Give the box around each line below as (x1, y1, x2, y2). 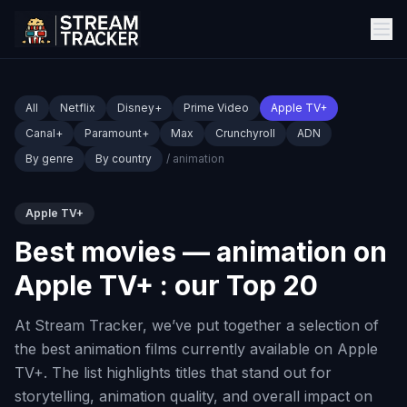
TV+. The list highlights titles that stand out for (15, 363, 332, 382)
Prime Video (184, 101, 249, 114)
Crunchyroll (215, 126, 275, 140)
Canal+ (25, 126, 63, 140)
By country (95, 152, 152, 165)
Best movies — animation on (15, 235, 387, 268)
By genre (25, 152, 74, 165)
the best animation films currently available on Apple (15, 340, 378, 358)
